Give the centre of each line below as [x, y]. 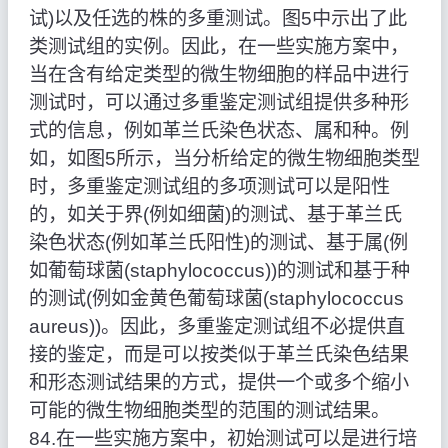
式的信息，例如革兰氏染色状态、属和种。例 [218, 131]
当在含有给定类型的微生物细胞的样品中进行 [218, 75]
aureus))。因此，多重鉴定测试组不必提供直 [216, 327]
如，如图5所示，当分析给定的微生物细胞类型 [224, 159]
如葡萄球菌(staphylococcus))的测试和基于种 [219, 271]
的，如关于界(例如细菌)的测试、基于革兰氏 [215, 215]
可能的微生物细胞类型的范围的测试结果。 [209, 411]
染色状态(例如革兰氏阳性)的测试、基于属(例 [218, 243]
